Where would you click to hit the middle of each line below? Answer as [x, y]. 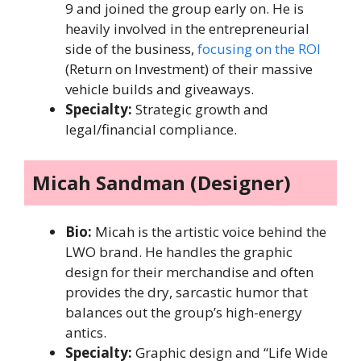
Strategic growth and [200, 110]
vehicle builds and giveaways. [160, 89]
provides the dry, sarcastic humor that [187, 292]
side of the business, [130, 49]
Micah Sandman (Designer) [162, 182]
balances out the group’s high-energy [184, 312]
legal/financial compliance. [151, 130]
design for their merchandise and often [189, 272]
